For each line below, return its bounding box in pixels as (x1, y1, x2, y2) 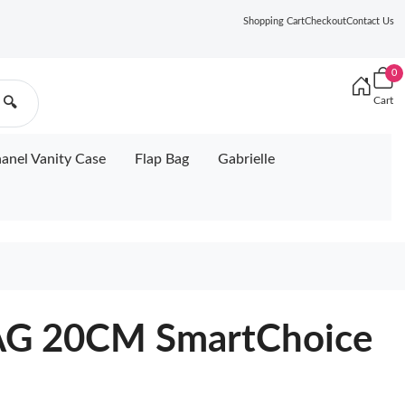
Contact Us (346, 16, 394, 26)
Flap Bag (135, 152, 189, 166)
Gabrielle (218, 152, 275, 166)
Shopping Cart (243, 16, 305, 26)
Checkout (305, 16, 346, 26)
